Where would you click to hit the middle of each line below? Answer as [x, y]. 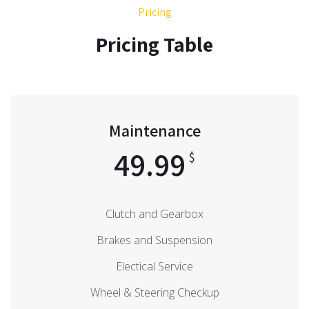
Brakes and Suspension [154, 240]
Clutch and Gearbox [154, 214]
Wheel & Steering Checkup [154, 292]
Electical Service [154, 266]
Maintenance [154, 130]
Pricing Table [154, 44]
